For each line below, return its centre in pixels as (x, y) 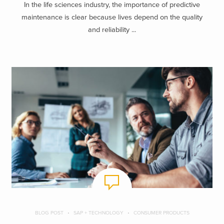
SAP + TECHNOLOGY (98, 213)
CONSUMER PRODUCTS (161, 213)
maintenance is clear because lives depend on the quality (112, 17)
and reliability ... (112, 30)
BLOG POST (49, 213)
